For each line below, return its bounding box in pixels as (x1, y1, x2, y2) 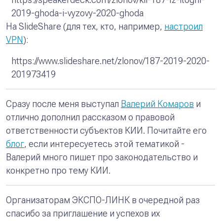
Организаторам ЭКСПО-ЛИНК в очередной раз (6, 195, 200, 206)
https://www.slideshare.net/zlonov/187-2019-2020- (11, 56, 210, 67)
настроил (164, 21, 203, 32)
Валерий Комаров (121, 99, 194, 110)
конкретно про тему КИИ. (6, 165, 110, 176)
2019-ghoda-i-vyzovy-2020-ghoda (11, 8, 144, 19)
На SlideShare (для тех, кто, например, (6, 21, 164, 32)
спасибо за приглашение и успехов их (6, 208, 160, 219)
